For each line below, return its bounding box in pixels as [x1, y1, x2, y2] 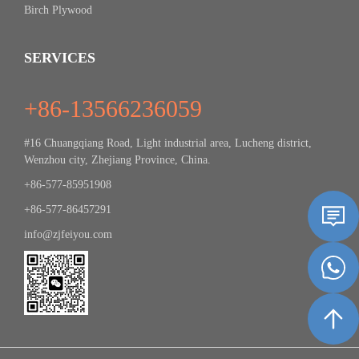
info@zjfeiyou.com [24, 228, 112, 240]
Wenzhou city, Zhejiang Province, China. [24, 154, 211, 166]
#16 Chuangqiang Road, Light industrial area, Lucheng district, [24, 137, 312, 149]
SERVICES [24, 50, 95, 66]
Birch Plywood [24, 4, 92, 16]
